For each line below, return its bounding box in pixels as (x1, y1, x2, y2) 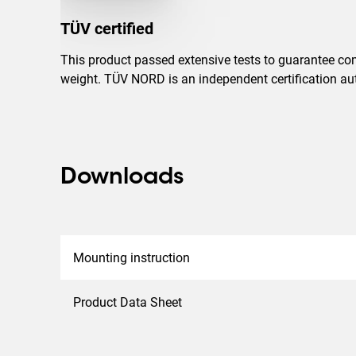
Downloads (60, 167, 184, 189)
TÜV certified (60, 19, 153, 38)
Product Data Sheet (73, 294, 182, 310)
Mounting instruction (73, 250, 190, 265)
